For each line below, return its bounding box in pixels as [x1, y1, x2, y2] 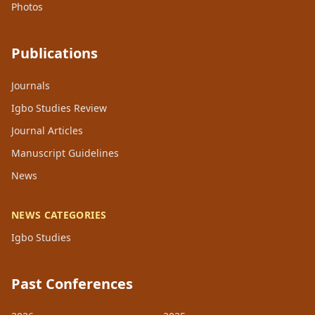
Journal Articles [11, 123, 83, 137]
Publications [11, 43, 98, 63]
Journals [11, 78, 50, 92]
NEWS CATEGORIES [11, 207, 107, 221]
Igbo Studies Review [11, 101, 107, 115]
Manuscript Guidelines [11, 146, 119, 160]
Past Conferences [11, 274, 133, 293]
